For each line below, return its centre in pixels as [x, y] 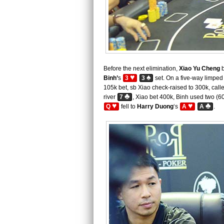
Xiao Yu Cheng [199, 68]
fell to [127, 106]
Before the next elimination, [141, 68]
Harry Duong [154, 106]
